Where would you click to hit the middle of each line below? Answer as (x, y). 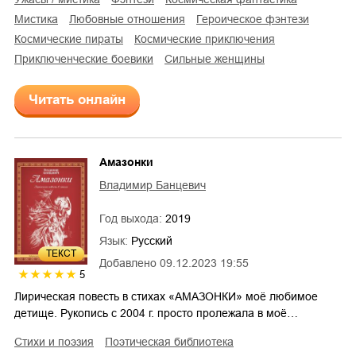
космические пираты (72, 39)
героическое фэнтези (255, 19)
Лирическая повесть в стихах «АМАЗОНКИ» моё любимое (166, 297)
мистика (41, 19)
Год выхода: (132, 219)
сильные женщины (219, 59)
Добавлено (128, 263)
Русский (152, 241)
